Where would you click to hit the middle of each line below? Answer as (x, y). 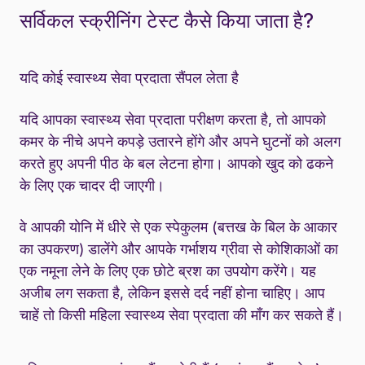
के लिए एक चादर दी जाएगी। (92, 185)
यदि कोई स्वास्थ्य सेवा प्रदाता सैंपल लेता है (129, 77)
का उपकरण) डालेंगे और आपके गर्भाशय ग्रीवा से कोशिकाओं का (179, 248)
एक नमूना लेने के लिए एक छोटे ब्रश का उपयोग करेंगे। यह (168, 270)
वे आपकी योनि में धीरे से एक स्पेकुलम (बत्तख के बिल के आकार (178, 226)
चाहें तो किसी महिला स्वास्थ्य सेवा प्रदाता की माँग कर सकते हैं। (182, 314)
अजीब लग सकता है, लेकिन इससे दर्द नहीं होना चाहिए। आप (172, 292)
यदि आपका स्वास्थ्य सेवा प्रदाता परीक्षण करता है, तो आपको (173, 119)
